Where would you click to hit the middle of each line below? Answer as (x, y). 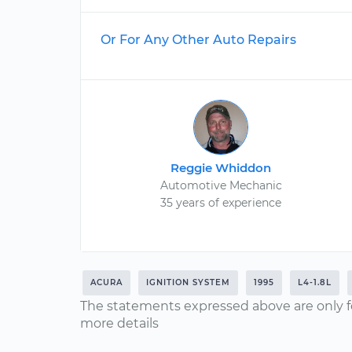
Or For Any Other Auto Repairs (198, 40)
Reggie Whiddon (221, 168)
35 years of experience (221, 203)
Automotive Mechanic (221, 185)
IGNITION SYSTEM (188, 282)
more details (119, 323)
